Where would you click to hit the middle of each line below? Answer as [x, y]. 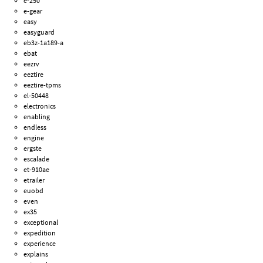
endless [35, 127]
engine [34, 138]
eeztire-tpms [43, 85]
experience [40, 244]
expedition [40, 233]
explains [36, 254]
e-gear [33, 11]
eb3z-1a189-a [44, 43]
